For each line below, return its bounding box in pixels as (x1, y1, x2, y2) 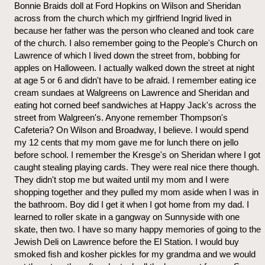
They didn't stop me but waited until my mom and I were (14, 174, 229, 185)
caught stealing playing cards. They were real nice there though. (14, 161, 259, 172)
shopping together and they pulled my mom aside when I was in (14, 186, 258, 197)
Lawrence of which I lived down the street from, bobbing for (14, 50, 240, 60)
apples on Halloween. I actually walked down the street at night (14, 62, 254, 73)
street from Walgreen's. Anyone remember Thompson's (14, 112, 228, 122)
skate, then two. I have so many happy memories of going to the (14, 224, 261, 234)
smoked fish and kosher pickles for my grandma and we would (14, 248, 256, 259)
